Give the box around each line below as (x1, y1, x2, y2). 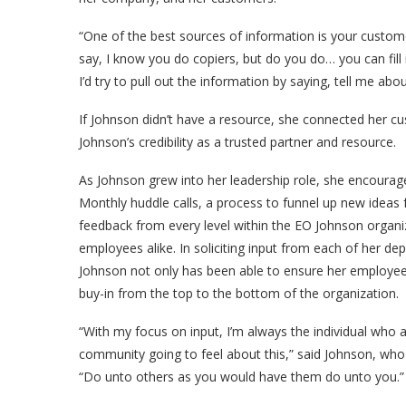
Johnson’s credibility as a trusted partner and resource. (79, 132, 396, 150)
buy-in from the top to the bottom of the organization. (79, 284, 399, 302)
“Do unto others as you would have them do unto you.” (79, 367, 404, 385)
